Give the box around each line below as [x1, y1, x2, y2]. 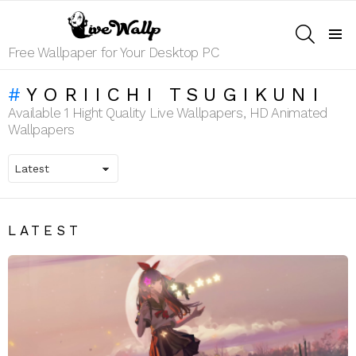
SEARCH [315, 21, 354, 31]
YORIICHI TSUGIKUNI [26, 83, 324, 106]
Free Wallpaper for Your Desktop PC [8, 44, 219, 60]
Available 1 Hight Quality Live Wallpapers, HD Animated [8, 104, 328, 121]
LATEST [8, 222, 82, 238]
